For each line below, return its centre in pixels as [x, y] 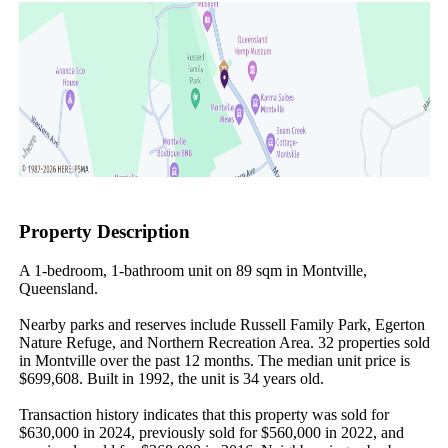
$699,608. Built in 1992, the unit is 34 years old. [171, 378]
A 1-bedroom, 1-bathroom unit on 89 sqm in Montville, [192, 270]
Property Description [104, 232]
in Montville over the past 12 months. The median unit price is [214, 360]
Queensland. [58, 288]
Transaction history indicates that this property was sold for [203, 414]
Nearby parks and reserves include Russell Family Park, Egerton [221, 324]
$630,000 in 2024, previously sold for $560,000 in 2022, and [211, 432]
